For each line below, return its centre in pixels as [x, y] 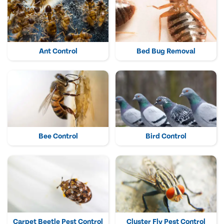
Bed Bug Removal [166, 51]
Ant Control [58, 51]
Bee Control [58, 136]
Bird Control [166, 136]
